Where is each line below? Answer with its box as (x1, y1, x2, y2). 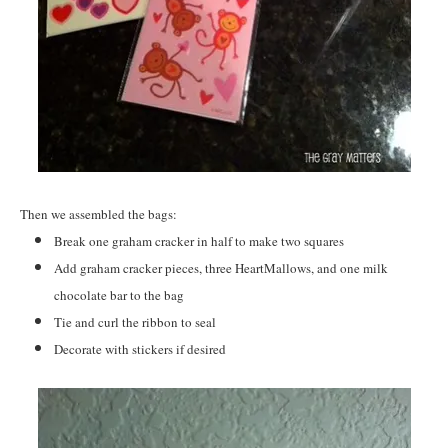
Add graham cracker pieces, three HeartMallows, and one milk (54, 258, 388, 277)
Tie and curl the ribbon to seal (54, 312, 220, 331)
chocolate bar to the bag (54, 285, 184, 304)
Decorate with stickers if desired (54, 339, 230, 358)
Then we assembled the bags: (20, 204, 181, 223)
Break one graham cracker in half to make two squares (54, 231, 348, 250)
